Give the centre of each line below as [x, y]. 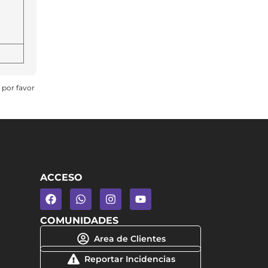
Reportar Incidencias [130, 259]
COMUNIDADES [80, 220]
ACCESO [62, 177]
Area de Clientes [130, 239]
